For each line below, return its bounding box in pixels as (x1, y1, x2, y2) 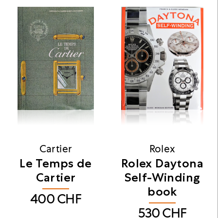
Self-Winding (124, 169, 200, 184)
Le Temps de (19, 155, 92, 170)
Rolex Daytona (121, 155, 204, 170)
